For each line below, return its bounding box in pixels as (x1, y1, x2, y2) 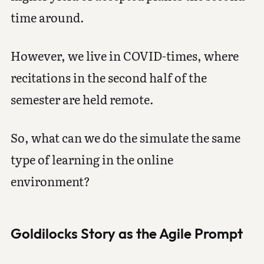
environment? (10, 172, 90, 190)
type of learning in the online (10, 150, 173, 169)
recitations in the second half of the (10, 68, 207, 87)
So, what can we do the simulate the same (10, 128, 240, 147)
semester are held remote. (10, 90, 154, 108)
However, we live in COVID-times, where (10, 47, 239, 65)
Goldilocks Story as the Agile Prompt (10, 224, 243, 242)
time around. (10, 8, 84, 27)
